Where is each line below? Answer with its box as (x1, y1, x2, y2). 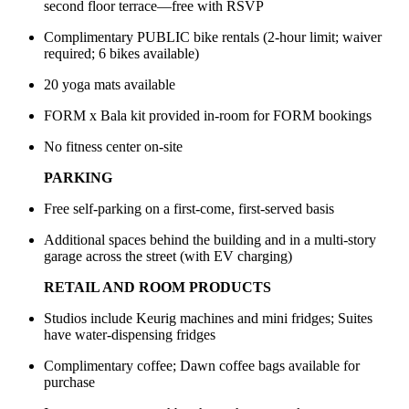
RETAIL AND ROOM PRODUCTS (44, 279, 271, 296)
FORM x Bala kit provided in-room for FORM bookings (44, 108, 372, 124)
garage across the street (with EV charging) (44, 248, 292, 265)
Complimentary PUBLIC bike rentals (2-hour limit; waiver (44, 29, 382, 46)
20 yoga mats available (44, 77, 175, 93)
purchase (44, 374, 95, 391)
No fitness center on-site (44, 139, 183, 155)
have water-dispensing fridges (44, 327, 215, 343)
